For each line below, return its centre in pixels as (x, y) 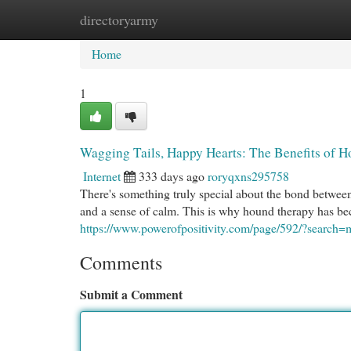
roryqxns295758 (248, 176)
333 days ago (172, 176)
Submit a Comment (131, 294)
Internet (102, 176)
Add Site (289, 19)
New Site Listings (200, 19)
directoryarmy (119, 20)
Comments (121, 262)
